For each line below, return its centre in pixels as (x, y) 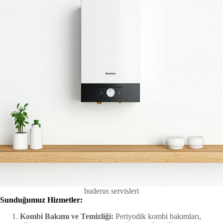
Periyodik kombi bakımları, (157, 216)
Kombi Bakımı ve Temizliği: (67, 216)
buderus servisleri (111, 191)
